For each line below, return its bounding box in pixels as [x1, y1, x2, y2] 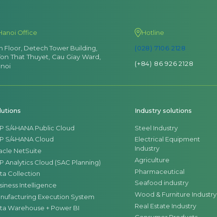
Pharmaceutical [135, 167, 185, 175]
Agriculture [135, 156, 170, 164]
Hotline [141, 29, 165, 37]
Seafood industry [135, 179, 189, 187]
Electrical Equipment [135, 135, 201, 143]
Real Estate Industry [135, 201, 197, 210]
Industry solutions [135, 107, 192, 115]
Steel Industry [135, 124, 178, 132]
